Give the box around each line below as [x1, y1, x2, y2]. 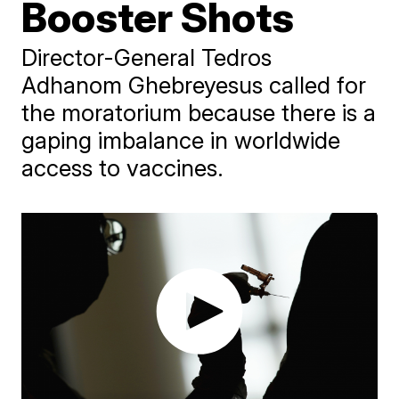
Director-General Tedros [21, 44, 273, 71]
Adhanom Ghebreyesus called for [21, 71, 367, 99]
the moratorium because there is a [21, 99, 377, 126]
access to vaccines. [21, 154, 224, 182]
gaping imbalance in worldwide [21, 126, 341, 154]
